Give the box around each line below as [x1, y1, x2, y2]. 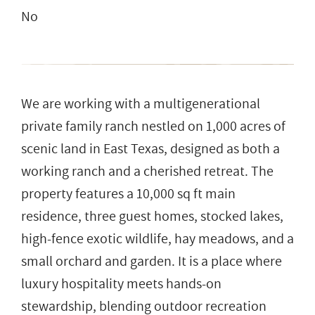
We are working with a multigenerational [21, 94, 260, 114]
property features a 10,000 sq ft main [21, 184, 236, 204]
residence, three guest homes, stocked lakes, [21, 206, 283, 226]
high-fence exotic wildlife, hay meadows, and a [21, 229, 294, 249]
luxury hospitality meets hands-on [21, 274, 221, 294]
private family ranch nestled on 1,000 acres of [21, 116, 285, 136]
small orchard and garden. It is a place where [21, 251, 282, 271]
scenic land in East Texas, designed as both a [21, 139, 280, 159]
